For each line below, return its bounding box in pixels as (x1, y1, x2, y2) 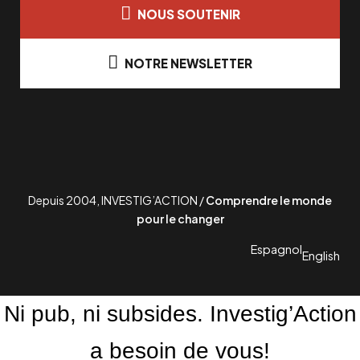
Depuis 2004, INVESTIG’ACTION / (28, 192, 206, 207)
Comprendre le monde (206, 192, 332, 207)
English (302, 247, 340, 263)
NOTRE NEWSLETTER (125, 55, 252, 71)
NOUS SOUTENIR (137, 6, 240, 22)
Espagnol (251, 241, 302, 256)
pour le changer (136, 211, 224, 226)
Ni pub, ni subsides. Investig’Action (3, 301, 357, 326)
